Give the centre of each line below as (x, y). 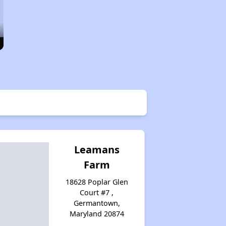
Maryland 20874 (97, 213)
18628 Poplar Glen (97, 182)
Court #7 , (97, 192)
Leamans (97, 149)
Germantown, (97, 203)
